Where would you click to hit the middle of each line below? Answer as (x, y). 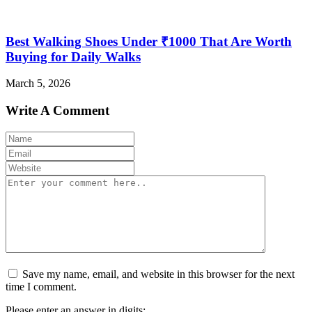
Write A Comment (57, 111)
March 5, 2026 (38, 84)
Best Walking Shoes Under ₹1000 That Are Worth (149, 41)
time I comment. (41, 286)
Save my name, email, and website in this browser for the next (158, 274)
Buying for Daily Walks (73, 56)
